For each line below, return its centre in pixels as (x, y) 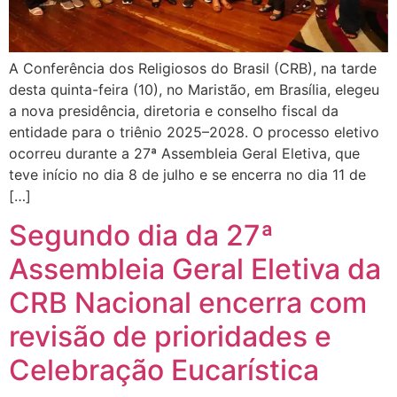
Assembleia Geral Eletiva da (195, 269)
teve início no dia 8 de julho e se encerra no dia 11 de (187, 174)
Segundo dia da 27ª (141, 236)
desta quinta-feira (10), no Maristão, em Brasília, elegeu (194, 89)
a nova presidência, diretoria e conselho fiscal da (174, 110)
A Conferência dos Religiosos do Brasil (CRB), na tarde (193, 68)
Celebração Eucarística (164, 370)
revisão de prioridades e (170, 337)
